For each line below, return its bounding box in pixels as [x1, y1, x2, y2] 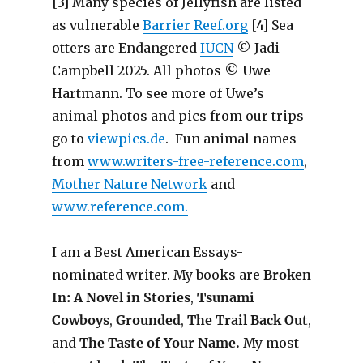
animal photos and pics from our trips [51, 107, 304, 124]
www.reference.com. [51, 198, 188, 215]
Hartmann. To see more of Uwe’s [51, 84, 264, 101]
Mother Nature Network [51, 175, 207, 192]
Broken [263, 266, 311, 283]
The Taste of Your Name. [75, 334, 243, 351]
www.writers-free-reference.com [87, 152, 304, 169]
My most [242, 334, 299, 351]
